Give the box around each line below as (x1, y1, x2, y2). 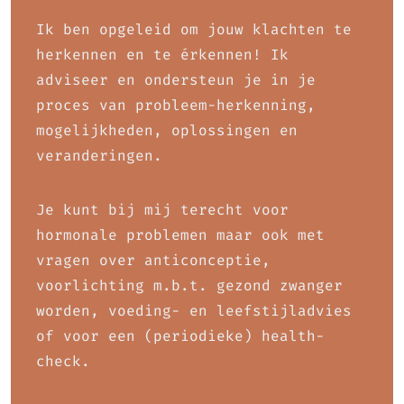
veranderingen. (36, 147, 162, 164)
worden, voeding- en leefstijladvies (36, 302, 352, 319)
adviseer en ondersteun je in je (36, 71, 316, 88)
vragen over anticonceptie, (36, 252, 271, 269)
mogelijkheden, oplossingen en (36, 122, 298, 139)
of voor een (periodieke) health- (36, 327, 325, 344)
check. (36, 353, 90, 370)
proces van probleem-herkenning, (36, 96, 316, 114)
